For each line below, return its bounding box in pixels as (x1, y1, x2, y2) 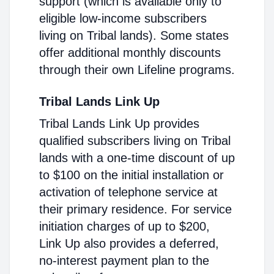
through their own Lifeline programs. (39, 63, 235, 76)
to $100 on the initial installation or (39, 168, 224, 182)
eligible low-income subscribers (39, 12, 207, 25)
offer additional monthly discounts (39, 46, 221, 59)
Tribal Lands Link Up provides (39, 117, 199, 130)
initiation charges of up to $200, (39, 220, 210, 233)
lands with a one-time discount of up (39, 151, 235, 165)
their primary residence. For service (39, 202, 232, 216)
